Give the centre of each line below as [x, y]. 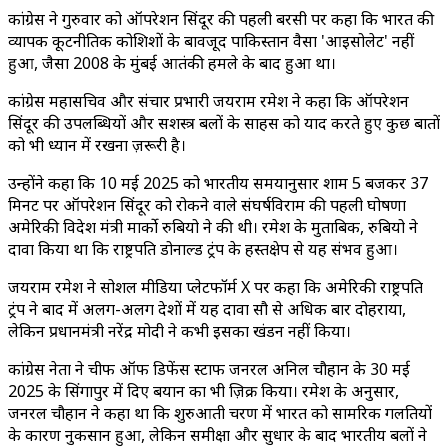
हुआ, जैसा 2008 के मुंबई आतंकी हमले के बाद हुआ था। [172, 63]
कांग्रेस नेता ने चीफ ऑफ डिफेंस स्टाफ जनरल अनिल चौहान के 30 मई [209, 369]
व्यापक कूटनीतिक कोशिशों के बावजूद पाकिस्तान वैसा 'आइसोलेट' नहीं [211, 41]
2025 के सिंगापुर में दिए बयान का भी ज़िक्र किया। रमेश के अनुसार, [203, 391]
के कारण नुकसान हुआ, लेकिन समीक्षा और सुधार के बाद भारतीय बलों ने [217, 435]
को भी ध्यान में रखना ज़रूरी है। [97, 145]
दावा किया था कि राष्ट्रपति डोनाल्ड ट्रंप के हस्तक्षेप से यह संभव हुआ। [203, 249]
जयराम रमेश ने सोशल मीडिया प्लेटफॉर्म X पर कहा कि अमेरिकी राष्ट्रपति [215, 287]
